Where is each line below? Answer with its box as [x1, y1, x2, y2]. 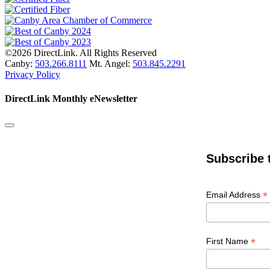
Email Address [206, 190, 263, 199]
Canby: [5, 58, 35, 69]
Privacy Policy [5, 69, 60, 80]
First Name [206, 236, 251, 246]
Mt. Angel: [87, 58, 133, 69]
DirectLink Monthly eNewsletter [5, 93, 137, 104]
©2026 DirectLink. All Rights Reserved [5, 48, 157, 58]
